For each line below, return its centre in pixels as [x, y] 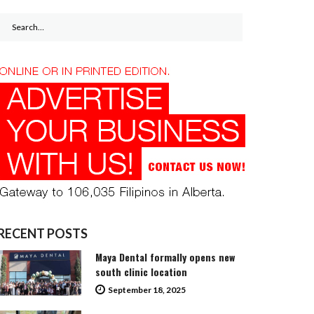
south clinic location [141, 271]
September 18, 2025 [147, 289]
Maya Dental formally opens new [165, 257]
